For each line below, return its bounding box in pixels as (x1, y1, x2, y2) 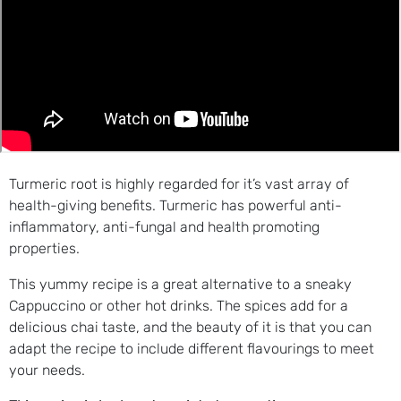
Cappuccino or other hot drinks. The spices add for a (9, 296, 348, 314)
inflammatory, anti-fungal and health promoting (9, 218, 320, 235)
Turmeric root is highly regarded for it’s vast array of (9, 175, 349, 192)
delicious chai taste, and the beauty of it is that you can (9, 318, 371, 336)
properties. (9, 239, 80, 257)
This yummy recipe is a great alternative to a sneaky (9, 275, 352, 293)
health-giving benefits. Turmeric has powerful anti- (9, 196, 342, 214)
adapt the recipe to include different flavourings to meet (9, 339, 374, 357)
